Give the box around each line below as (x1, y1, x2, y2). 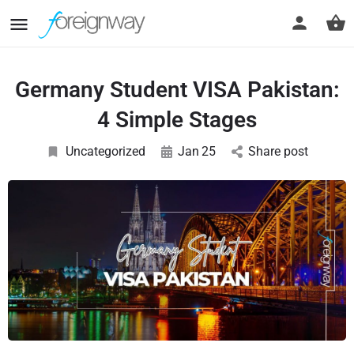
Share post (248, 144, 308, 159)
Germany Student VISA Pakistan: (14, 77, 340, 103)
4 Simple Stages (97, 107, 257, 133)
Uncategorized (66, 144, 145, 159)
